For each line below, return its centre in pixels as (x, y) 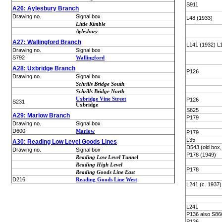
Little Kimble (91, 24)
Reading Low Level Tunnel (107, 157)
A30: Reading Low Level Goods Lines (65, 142)
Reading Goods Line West (107, 179)
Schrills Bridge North (100, 91)
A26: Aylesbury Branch (46, 8)
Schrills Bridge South (100, 84)
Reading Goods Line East (105, 172)
